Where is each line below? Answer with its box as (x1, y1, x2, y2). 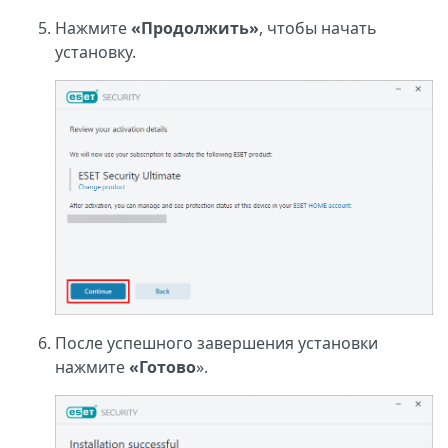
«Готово (129, 355, 196, 378)
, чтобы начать (259, 16, 377, 39)
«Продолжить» (131, 16, 259, 39)
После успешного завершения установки (55, 331, 378, 354)
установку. (55, 40, 136, 63)
